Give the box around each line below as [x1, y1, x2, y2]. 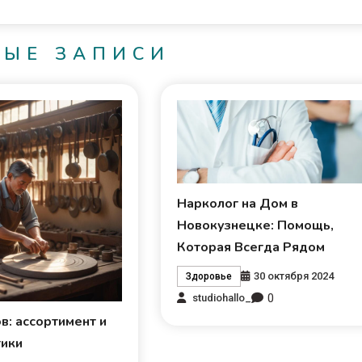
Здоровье [186, 270, 233, 282]
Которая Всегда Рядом [177, 238, 326, 256]
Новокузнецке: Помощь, [177, 216, 335, 234]
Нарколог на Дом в [177, 194, 299, 213]
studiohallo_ [192, 292, 252, 305]
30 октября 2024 [254, 269, 335, 282]
